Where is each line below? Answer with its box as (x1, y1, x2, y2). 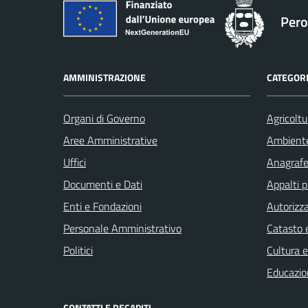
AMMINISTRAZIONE (63, 69, 146, 85)
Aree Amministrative (63, 131, 157, 148)
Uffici (63, 153, 86, 170)
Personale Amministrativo (63, 219, 181, 236)
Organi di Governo (63, 109, 145, 126)
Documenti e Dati (63, 175, 142, 192)
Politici (63, 241, 93, 258)
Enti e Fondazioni (63, 197, 142, 214)
